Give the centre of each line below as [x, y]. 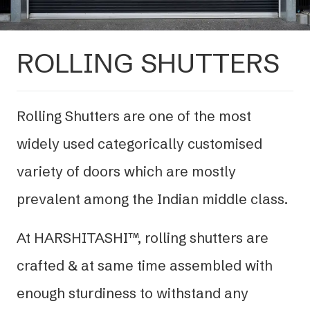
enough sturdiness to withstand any [133, 293]
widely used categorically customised [139, 143]
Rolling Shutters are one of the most [134, 116]
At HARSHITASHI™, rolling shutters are [143, 237]
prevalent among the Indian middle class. [152, 199]
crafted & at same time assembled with [145, 265]
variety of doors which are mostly [126, 171]
